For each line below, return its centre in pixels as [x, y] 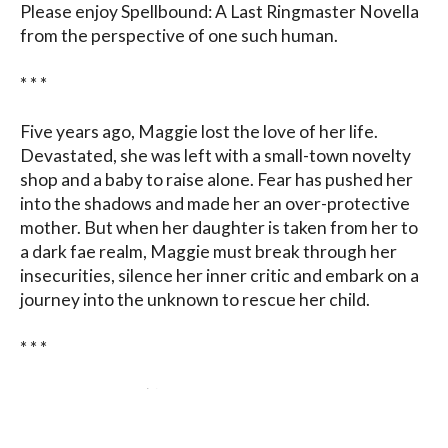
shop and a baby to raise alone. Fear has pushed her [216, 179]
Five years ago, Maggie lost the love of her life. [199, 131]
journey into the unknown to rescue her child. [195, 299]
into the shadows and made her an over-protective [215, 203]
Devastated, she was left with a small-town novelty [215, 155]
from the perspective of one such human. [179, 35]
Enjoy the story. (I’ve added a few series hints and [209, 395]
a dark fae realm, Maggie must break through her [208, 251]
